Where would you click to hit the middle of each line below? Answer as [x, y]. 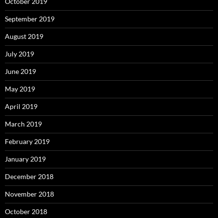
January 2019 [25, 159]
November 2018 [29, 194]
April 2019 [21, 106]
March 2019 [23, 124]
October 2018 [26, 211]
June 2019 [20, 71]
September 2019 [30, 19]
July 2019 [19, 54]
